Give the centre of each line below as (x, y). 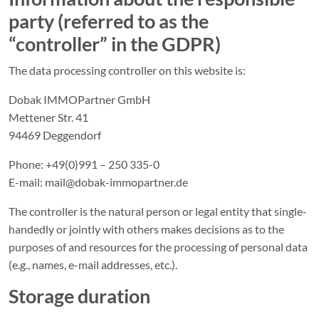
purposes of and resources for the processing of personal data (158, 247)
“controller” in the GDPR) (115, 44)
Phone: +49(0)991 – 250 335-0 (84, 164)
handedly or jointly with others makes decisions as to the (146, 229)
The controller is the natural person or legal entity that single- (158, 211)
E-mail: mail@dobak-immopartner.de (98, 182)
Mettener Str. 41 (48, 117)
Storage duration (79, 296)
